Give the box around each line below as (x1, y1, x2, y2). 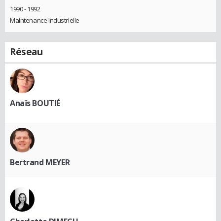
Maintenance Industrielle (10, 15, 79, 25)
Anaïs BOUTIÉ (10, 97, 60, 109)
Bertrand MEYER (10, 156, 70, 168)
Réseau (10, 45, 43, 58)
